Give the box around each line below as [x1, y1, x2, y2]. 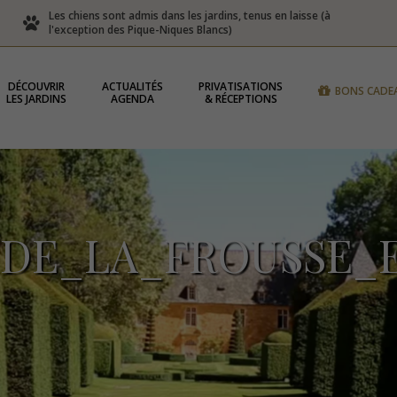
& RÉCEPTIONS [204, 91, 277, 106]
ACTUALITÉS [102, 79, 164, 94]
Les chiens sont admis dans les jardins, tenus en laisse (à [48, 8, 331, 23]
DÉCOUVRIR [8, 79, 66, 94]
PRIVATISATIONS [198, 79, 284, 94]
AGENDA [111, 91, 155, 106]
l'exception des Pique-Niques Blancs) [48, 22, 232, 37]
